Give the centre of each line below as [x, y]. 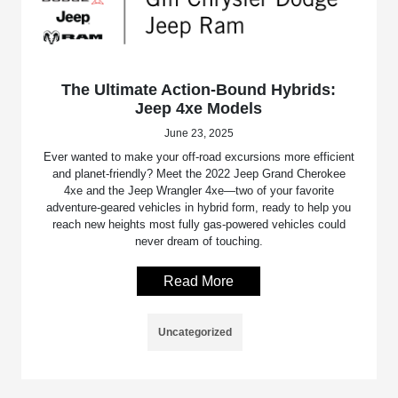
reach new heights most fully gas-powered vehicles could [199, 224]
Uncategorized [195, 332]
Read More [199, 281]
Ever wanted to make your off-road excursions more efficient [199, 156]
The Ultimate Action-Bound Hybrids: [199, 89]
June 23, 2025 [199, 133]
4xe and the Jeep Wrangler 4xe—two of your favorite [199, 190]
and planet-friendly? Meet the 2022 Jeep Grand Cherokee [199, 173]
